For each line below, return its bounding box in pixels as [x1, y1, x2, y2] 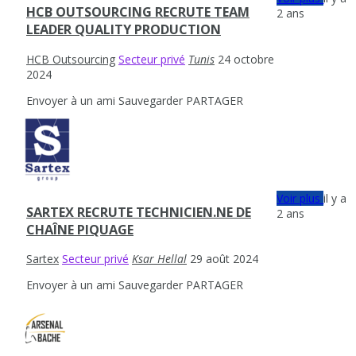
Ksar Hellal [132, 251, 187, 267]
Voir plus [277, 190, 324, 206]
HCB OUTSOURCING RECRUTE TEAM [26, 3, 250, 21]
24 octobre [218, 51, 274, 67]
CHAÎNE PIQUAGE [26, 220, 133, 238]
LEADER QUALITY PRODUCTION [26, 21, 221, 39]
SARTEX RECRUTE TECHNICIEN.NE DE [26, 203, 251, 221]
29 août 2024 [190, 251, 258, 267]
